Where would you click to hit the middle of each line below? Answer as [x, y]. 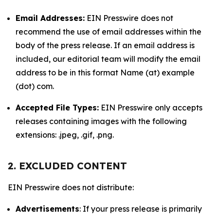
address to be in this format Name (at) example [105, 73]
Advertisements [47, 209]
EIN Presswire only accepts [151, 108]
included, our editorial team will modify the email [108, 59]
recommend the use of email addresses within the [109, 32]
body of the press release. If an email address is [105, 45]
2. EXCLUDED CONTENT [67, 166]
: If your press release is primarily [141, 209]
